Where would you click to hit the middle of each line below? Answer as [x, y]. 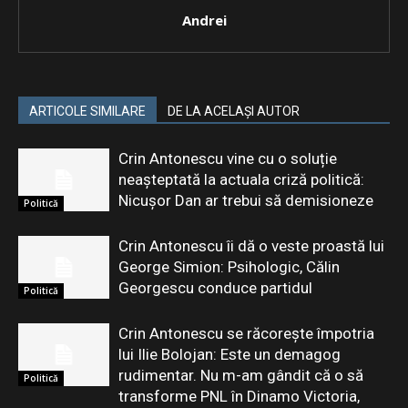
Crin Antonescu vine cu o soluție [228, 158]
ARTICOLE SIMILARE [87, 111]
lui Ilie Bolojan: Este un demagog [229, 354]
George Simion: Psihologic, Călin [229, 267]
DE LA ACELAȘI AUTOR [234, 111]
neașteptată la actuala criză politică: [241, 179]
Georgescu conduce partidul [215, 288]
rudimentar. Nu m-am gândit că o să [241, 375]
